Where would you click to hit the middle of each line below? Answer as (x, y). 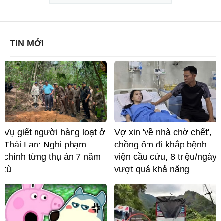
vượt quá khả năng (152, 169)
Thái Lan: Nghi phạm (45, 145)
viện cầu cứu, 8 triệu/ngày (166, 157)
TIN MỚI (27, 44)
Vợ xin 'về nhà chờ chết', (163, 132)
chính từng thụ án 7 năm (52, 157)
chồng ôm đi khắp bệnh (161, 145)
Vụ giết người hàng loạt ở (55, 132)
